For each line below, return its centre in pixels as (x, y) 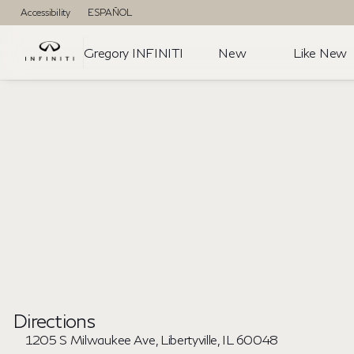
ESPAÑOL (110, 12)
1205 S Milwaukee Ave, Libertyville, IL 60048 (152, 339)
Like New (320, 52)
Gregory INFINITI (134, 52)
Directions (54, 320)
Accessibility (45, 12)
